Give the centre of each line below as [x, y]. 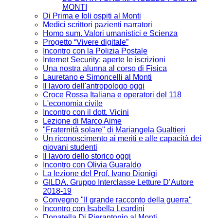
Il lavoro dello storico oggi [87, 156]
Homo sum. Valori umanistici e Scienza [110, 34]
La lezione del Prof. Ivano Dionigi [100, 174]
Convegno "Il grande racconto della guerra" [117, 200]
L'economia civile [73, 104]
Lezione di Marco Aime [82, 121]
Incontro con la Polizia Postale [95, 51]
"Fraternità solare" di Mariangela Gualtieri [114, 130]
